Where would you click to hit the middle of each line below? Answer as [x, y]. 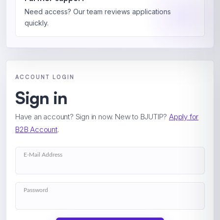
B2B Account [36, 129]
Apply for [184, 117]
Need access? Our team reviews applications [98, 12]
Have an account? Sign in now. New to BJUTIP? [92, 117]
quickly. [37, 23]
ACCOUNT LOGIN [45, 77]
